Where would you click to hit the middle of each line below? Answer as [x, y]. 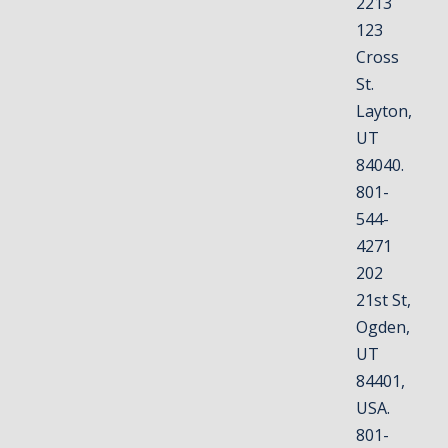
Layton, [384, 110]
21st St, [384, 299]
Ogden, [383, 326]
